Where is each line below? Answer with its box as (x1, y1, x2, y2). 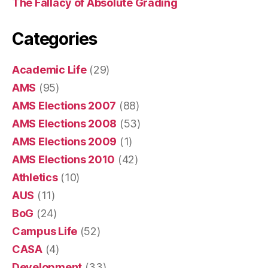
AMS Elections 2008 (12, 117, 117, 130)
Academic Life (12, 63, 87, 76)
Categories (12, 29, 97, 49)
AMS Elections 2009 (12, 135, 117, 148)
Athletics (12, 171, 58, 184)
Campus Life (12, 225, 78, 237)
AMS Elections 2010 (12, 153, 115, 166)
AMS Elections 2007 (12, 99, 117, 112)
